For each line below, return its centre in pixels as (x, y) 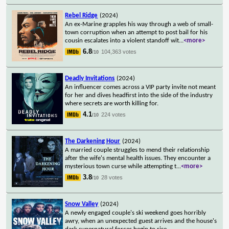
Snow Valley (82, 204)
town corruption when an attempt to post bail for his (136, 32)
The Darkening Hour (93, 141)
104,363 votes (119, 51)
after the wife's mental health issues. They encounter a (138, 158)
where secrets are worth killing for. (112, 103)
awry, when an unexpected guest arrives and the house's (141, 221)
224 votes (114, 114)
